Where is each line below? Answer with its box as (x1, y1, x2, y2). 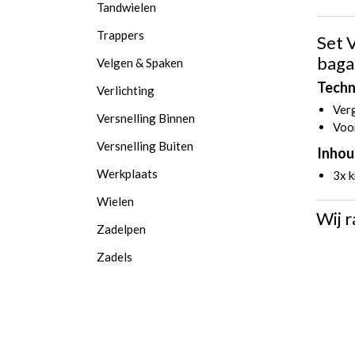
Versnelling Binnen (97, 111, 195, 125)
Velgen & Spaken (97, 55, 183, 70)
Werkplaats (97, 166, 158, 181)
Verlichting (97, 83, 155, 97)
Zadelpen (97, 222, 146, 236)
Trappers (97, 28, 144, 42)
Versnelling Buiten (97, 139, 193, 153)
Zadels (97, 250, 132, 264)
